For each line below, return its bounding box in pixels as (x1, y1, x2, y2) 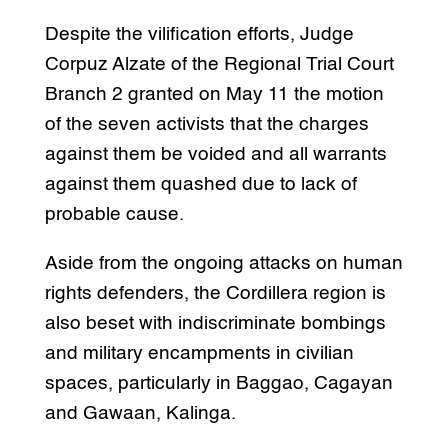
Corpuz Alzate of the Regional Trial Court (44, 54, 394, 74)
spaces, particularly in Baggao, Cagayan (44, 373, 393, 393)
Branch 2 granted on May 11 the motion (44, 84, 384, 104)
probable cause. (44, 204, 184, 224)
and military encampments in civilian (44, 343, 354, 363)
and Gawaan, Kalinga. (44, 403, 236, 423)
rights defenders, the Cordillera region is (44, 283, 386, 303)
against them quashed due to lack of (44, 174, 357, 194)
